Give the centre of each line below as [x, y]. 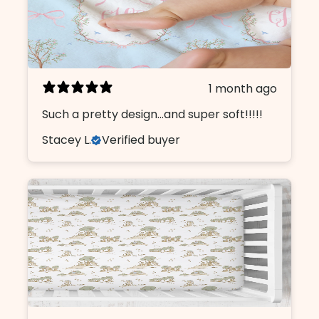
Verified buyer [141, 140]
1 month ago [243, 88]
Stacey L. [67, 140]
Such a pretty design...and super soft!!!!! [153, 114]
